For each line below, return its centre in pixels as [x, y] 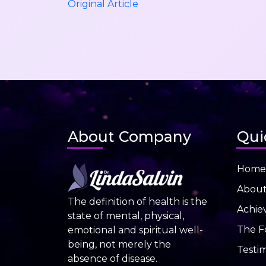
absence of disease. [113, 258]
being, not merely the [119, 244]
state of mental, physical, [126, 216]
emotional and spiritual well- [135, 230]
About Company [129, 137]
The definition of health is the [137, 201]
